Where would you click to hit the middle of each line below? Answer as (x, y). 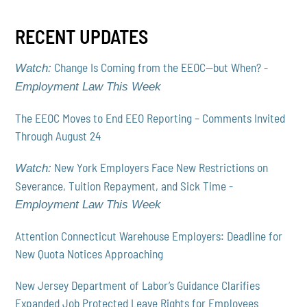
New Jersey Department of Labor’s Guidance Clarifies (138, 285)
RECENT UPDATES (82, 36)
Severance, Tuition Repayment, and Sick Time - (124, 186)
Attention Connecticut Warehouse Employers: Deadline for (149, 236)
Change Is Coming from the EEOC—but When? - (160, 67)
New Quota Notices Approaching (89, 254)
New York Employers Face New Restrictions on (160, 168)
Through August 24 (58, 136)
